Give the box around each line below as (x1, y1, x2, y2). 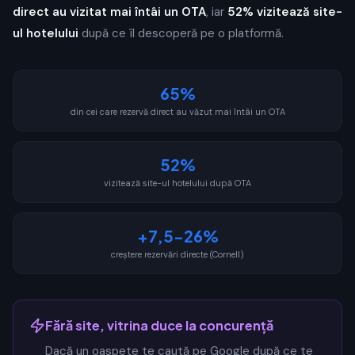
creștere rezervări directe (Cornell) (111, 249, 244, 260)
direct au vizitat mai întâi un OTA (13, 4, 206, 20)
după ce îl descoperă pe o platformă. (78, 25, 284, 41)
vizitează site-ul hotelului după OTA (104, 177, 251, 189)
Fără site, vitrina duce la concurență (45, 317, 273, 334)
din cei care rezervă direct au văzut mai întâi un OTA (70, 106, 285, 117)
